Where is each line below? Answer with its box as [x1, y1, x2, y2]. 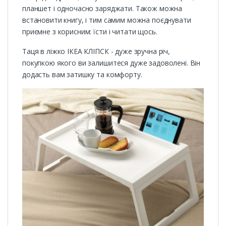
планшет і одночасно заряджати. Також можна [22, 4, 183, 14]
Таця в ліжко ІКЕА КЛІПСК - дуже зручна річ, [22, 46, 170, 56]
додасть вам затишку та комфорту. [22, 70, 142, 80]
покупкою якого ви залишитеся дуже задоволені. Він [22, 58, 201, 68]
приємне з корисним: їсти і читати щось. [22, 27, 157, 37]
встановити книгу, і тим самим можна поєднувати [22, 15, 191, 25]
